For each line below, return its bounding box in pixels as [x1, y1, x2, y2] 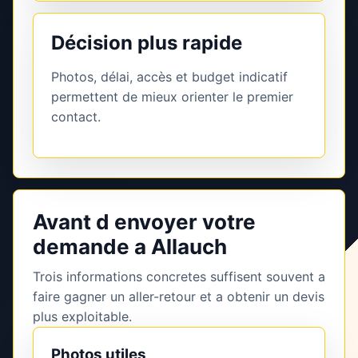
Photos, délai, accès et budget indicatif [51, 69, 288, 86]
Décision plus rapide [51, 31, 242, 55]
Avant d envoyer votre [33, 209, 256, 235]
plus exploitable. [33, 308, 132, 325]
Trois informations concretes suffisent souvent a [33, 268, 325, 285]
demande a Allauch [33, 234, 227, 260]
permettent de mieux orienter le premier [51, 89, 293, 105]
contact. [51, 109, 101, 125]
